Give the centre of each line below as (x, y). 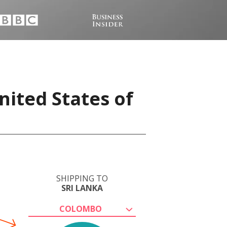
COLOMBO (81, 209)
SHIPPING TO (82, 178)
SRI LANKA (82, 188)
